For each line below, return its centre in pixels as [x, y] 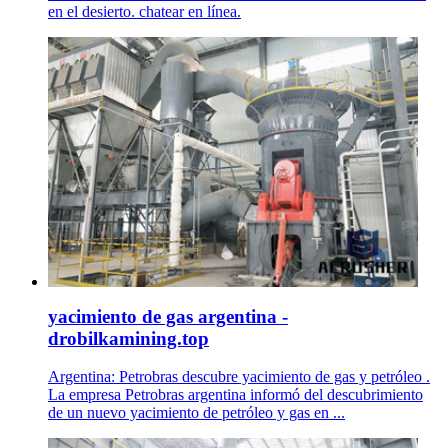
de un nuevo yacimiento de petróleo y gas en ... [196, 413]
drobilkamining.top [128, 338]
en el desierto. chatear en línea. [144, 11]
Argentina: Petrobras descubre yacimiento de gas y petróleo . [239, 377]
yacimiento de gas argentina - [168, 316]
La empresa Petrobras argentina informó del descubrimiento [235, 395]
